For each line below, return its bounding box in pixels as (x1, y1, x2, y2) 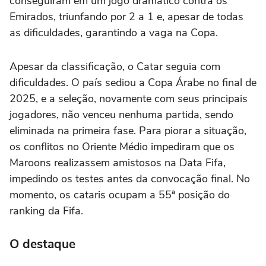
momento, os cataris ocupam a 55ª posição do (9, 187, 230, 202)
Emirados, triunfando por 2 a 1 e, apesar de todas (9, 9, 243, 24)
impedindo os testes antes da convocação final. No (9, 171, 250, 186)
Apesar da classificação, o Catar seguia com (9, 59, 220, 74)
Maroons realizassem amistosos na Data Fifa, (9, 155, 226, 170)
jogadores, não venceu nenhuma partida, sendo (9, 107, 233, 122)
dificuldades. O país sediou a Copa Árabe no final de (9, 75, 256, 90)
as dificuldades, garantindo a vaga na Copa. (9, 25, 218, 40)
